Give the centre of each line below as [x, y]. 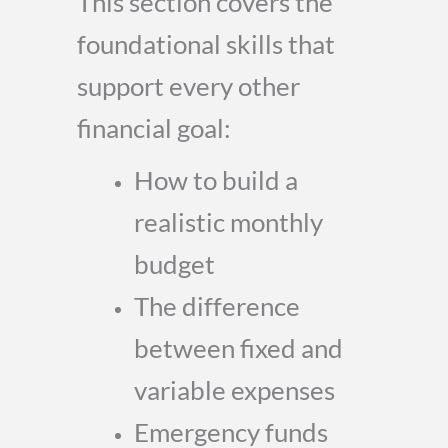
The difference [217, 306]
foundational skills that [206, 44]
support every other [188, 86]
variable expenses [234, 390]
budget [174, 264]
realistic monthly [228, 222]
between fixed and [238, 348]
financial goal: [154, 128]
